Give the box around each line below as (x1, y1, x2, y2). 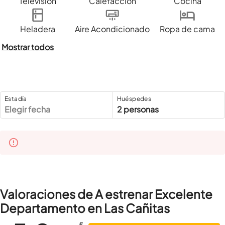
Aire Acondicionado (75, 23, 150, 34)
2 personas (117, 104, 159, 115)
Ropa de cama (160, 23, 215, 34)
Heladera (20, 23, 55, 34)
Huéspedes (117, 95, 152, 103)
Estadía (5, 95, 27, 103)
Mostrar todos (2, 41, 54, 52)
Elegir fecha (5, 104, 50, 115)
